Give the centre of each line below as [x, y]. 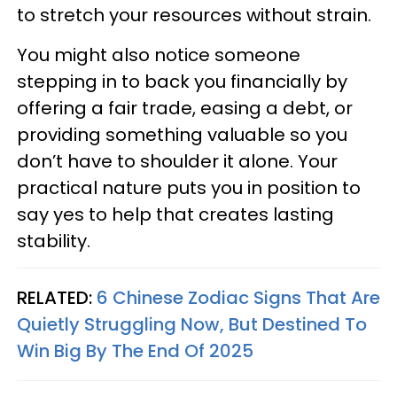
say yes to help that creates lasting [175, 214]
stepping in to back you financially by [182, 82]
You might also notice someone [159, 55]
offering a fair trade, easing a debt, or [185, 108]
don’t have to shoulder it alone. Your [177, 161]
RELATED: [57, 298]
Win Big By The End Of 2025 [135, 351]
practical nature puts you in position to [189, 188]
